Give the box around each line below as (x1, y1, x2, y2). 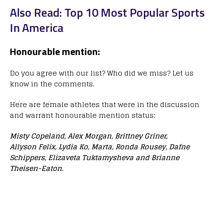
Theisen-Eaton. (10, 162, 63, 174)
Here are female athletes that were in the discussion (10, 98, 199, 110)
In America (10, 18, 63, 36)
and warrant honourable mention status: (10, 109, 155, 121)
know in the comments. (10, 77, 94, 90)
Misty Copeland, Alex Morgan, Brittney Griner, (10, 129, 167, 142)
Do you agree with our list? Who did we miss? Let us (10, 66, 193, 79)
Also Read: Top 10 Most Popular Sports (10, 3, 205, 21)
